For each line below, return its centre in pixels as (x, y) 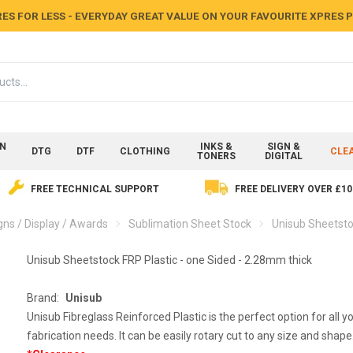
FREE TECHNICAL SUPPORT (95, 189)
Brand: (43, 298)
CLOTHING (145, 151)
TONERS (217, 156)
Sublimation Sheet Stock (190, 224)
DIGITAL (284, 156)
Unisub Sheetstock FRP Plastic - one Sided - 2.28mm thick (169, 260)
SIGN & (284, 147)
